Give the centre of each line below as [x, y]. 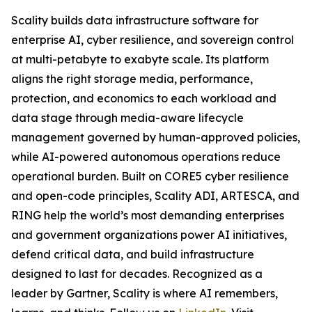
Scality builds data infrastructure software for [135, 20]
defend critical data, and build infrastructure [133, 254]
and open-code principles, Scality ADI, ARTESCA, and [155, 196]
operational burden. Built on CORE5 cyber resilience [150, 176]
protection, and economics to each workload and [144, 98]
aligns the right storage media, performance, [132, 79]
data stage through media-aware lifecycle [127, 118]
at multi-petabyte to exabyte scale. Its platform [140, 59]
